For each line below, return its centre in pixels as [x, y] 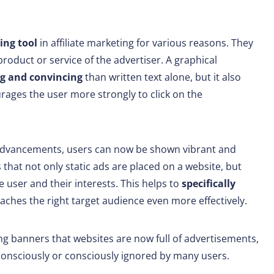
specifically [209, 184]
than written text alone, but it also [162, 77]
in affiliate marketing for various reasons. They [145, 43]
